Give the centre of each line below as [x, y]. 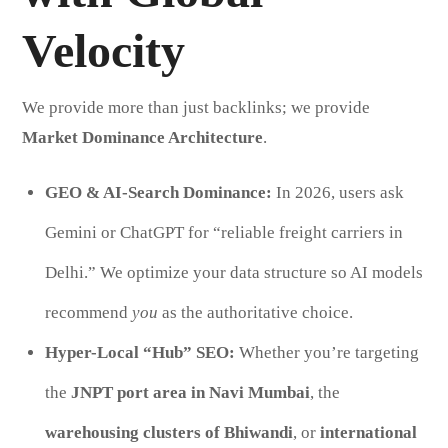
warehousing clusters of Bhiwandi [168, 432]
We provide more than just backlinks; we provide [196, 107]
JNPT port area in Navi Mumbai [190, 392]
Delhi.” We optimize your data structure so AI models [233, 272]
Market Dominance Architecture [143, 137]
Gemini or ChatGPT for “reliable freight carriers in [223, 232]
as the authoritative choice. [255, 312]
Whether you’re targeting [326, 352]
